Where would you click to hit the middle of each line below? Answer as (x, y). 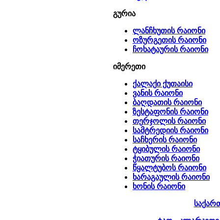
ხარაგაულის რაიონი (171, 177)
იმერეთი (129, 67)
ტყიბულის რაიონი (166, 149)
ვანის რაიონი (158, 93)
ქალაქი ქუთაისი (163, 84)
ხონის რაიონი (159, 186)
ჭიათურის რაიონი (166, 158)
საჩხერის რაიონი (165, 140)
